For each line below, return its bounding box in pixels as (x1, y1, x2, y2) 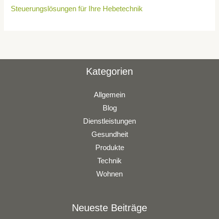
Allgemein (94, 90, 125, 99)
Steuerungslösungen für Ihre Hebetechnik (11, 5, 143, 13)
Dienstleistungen (83, 117, 136, 125)
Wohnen (96, 170, 123, 178)
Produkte (95, 143, 124, 152)
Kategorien (86, 66, 133, 77)
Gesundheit (91, 130, 128, 138)
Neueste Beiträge (72, 202, 147, 213)
